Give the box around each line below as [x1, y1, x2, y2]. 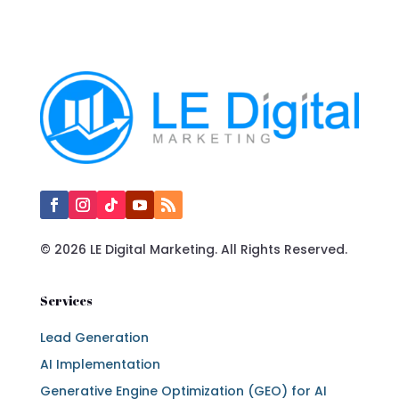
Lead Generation [39, 329, 149, 347]
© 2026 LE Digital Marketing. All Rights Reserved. [39, 240, 347, 259]
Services [39, 292, 93, 310]
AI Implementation [39, 355, 160, 374]
